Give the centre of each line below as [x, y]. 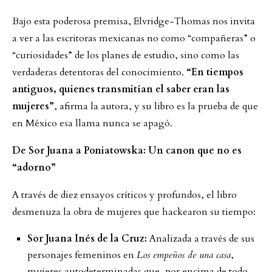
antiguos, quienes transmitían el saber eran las [121, 89]
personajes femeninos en [82, 255]
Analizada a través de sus [201, 238]
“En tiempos [215, 72]
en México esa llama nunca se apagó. [92, 123]
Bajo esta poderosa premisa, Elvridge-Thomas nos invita [134, 21]
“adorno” [34, 167]
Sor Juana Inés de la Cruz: [87, 238]
